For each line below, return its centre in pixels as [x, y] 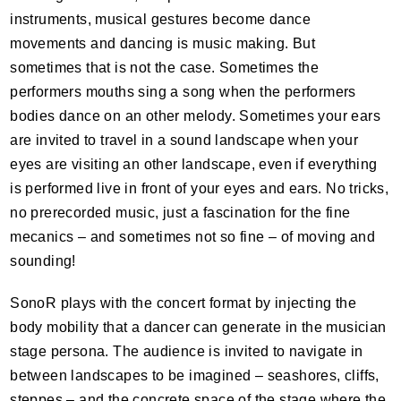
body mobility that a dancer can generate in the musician [198, 327]
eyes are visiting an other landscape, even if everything [194, 164]
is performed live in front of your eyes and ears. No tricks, [200, 188]
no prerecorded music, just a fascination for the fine [180, 213]
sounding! [43, 261]
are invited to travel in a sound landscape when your [184, 140]
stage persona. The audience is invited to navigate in [187, 351]
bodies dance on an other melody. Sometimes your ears [195, 116]
